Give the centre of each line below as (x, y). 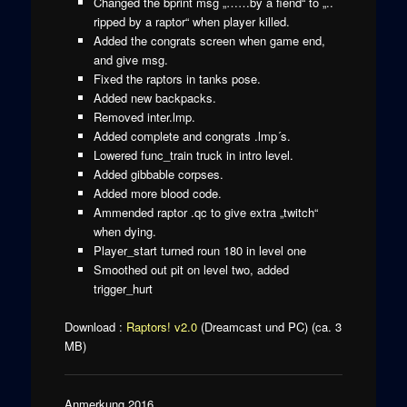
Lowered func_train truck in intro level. (194, 154)
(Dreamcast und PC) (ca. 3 (269, 327)
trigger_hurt (124, 288)
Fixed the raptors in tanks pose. (178, 78)
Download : (95, 327)
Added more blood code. (158, 193)
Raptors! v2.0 (161, 327)
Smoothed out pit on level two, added (192, 269)
